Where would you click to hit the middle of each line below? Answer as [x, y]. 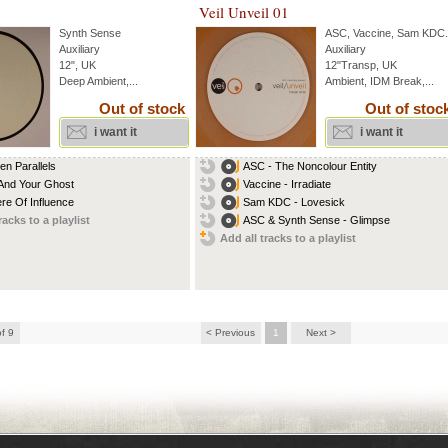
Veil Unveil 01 [244, 12]
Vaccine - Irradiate [287, 184]
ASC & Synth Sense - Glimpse [316, 220]
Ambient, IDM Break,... [379, 81]
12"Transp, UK [361, 65]
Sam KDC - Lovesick [294, 202]
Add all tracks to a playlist [288, 238]
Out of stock [142, 108]
